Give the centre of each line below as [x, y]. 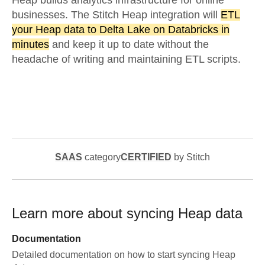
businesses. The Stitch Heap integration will [116, 15]
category [101, 157]
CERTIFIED [146, 157]
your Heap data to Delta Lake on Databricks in [121, 30]
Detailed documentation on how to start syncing [112, 255]
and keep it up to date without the [129, 44]
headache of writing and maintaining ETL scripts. [126, 59]
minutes [30, 44]
